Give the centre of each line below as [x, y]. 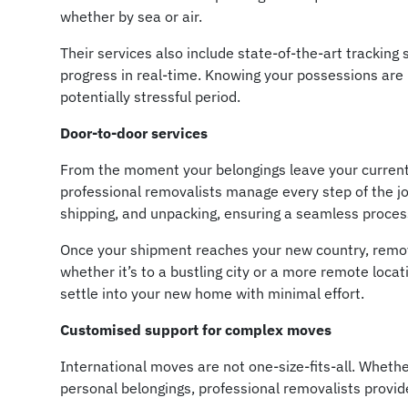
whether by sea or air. [132, 16]
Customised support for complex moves [196, 329]
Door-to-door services [134, 133]
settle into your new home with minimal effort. [213, 293]
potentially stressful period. [151, 96]
